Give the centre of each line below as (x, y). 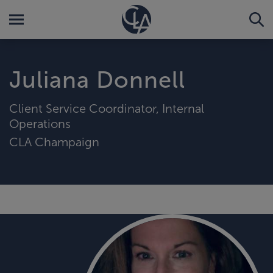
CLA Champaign (54, 142)
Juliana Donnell (97, 80)
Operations (40, 123)
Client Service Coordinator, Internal (107, 108)
